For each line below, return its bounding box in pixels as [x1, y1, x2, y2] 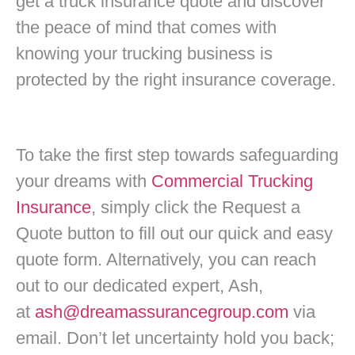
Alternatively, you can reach [106, 249, 316, 269]
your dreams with [16, 170, 151, 191]
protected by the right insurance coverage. [16, 70, 336, 90]
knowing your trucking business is [16, 44, 273, 64]
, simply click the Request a [91, 197, 300, 217]
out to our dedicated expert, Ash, [16, 275, 263, 296]
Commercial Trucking [151, 170, 313, 191]
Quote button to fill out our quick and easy [16, 223, 333, 243]
